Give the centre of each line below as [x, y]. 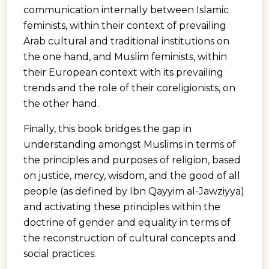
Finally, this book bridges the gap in [107, 128]
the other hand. [61, 103]
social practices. [60, 253]
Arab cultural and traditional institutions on [126, 41]
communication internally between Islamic [126, 10]
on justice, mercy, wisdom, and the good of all [132, 175]
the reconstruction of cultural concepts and [130, 238]
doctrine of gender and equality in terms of [127, 222]
